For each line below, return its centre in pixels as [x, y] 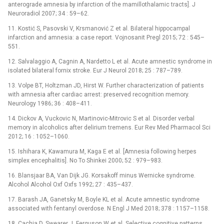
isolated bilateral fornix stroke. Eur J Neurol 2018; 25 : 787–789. [95, 71]
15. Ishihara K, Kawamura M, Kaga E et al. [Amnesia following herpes [102, 152]
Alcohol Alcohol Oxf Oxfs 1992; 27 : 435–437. [70, 185]
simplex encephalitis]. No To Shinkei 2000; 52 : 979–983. [85, 161]
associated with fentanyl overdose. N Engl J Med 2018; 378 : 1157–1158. [109, 209]
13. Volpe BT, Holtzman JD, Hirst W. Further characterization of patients [106, 86]
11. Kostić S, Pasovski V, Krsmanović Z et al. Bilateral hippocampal [99, 29]
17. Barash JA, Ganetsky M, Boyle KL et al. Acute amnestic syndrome [104, 200]
